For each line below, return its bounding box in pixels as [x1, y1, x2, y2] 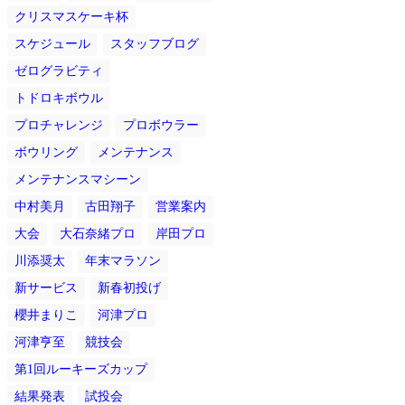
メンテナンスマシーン [14, 173, 141, 187]
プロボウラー [123, 118, 199, 133]
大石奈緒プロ [60, 227, 136, 241]
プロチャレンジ [14, 118, 103, 133]
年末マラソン [85, 254, 161, 268]
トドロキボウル [14, 91, 103, 106]
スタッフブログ [110, 37, 199, 52]
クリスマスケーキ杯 [14, 10, 128, 24]
